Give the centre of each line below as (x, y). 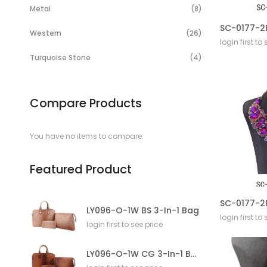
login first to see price (125, 224)
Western (46, 33)
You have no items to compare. (87, 136)
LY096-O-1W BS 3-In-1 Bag (143, 210)
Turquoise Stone (60, 58)
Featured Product (81, 169)
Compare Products (86, 103)
